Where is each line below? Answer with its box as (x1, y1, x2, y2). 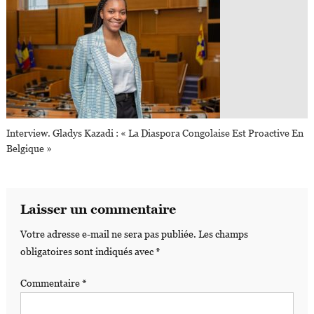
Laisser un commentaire (20, 202, 176, 217)
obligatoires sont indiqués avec (20, 246, 156, 258)
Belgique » (6, 143, 53, 155)
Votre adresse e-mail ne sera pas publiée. (20, 228, 196, 240)
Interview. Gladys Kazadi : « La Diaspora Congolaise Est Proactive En (6, 128, 304, 139)
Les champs (198, 228, 248, 240)
